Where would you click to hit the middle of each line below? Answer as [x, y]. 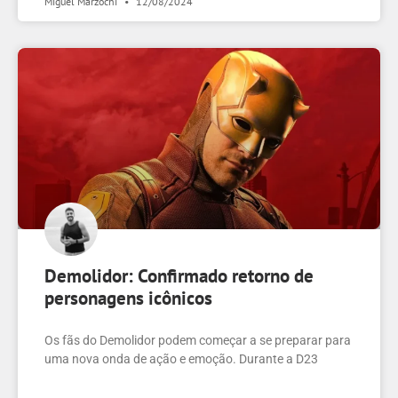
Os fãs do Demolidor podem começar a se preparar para [198, 341]
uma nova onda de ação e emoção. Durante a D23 [181, 359]
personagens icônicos [128, 298]
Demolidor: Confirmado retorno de [179, 276]
